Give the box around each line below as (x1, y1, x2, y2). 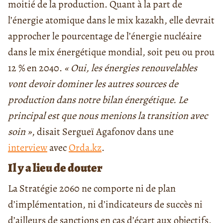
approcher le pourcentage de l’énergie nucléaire (8, 29, 202, 43)
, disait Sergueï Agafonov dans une (32, 125, 174, 139)
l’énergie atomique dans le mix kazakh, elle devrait (8, 13, 215, 27)
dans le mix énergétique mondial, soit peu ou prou (8, 45, 215, 59)
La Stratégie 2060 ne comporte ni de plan (8, 182, 176, 196)
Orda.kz (69, 141, 102, 155)
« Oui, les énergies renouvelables (64, 61, 197, 75)
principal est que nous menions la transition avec (8, 109, 208, 123)
